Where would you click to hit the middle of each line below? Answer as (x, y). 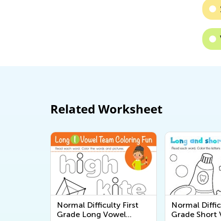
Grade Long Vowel (91, 214)
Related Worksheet (106, 109)
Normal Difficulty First (98, 205)
